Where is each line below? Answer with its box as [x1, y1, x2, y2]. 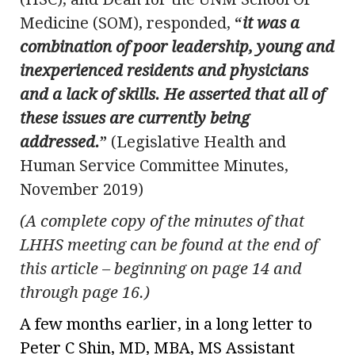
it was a [242, 13, 300, 33]
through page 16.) [20, 283, 150, 303]
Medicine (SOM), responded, [20, 13, 235, 33]
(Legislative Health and [111, 132, 286, 152]
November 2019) [20, 180, 143, 200]
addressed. [20, 132, 100, 152]
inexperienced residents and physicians [20, 61, 308, 81]
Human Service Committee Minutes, [20, 156, 288, 176]
